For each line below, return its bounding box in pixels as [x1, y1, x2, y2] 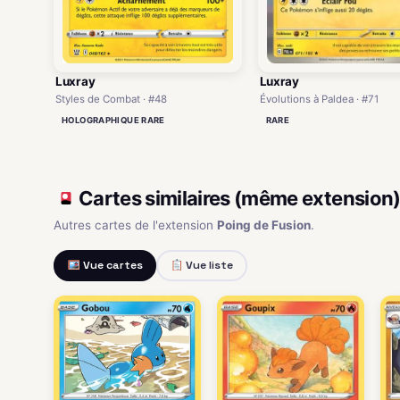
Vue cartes [79, 258, 143, 273]
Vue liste [183, 258, 233, 273]
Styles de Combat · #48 [55, 92, 167, 105]
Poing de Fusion [217, 217, 311, 232]
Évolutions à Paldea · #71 [259, 92, 379, 105]
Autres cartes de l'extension [54, 217, 217, 232]
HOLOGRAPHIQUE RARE [62, 114, 165, 125]
